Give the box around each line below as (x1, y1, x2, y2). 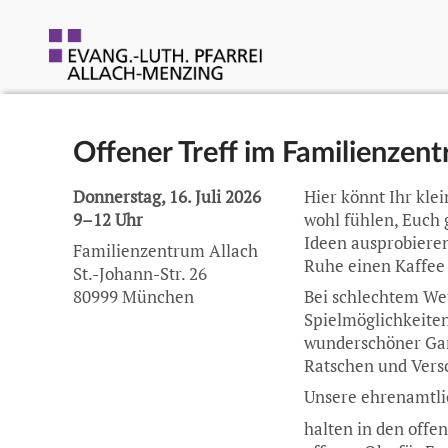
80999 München (72, 286, 194, 309)
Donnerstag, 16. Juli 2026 (72, 185, 261, 208)
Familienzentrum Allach (72, 240, 258, 263)
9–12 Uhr (72, 208, 143, 231)
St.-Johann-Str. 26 (72, 263, 207, 286)
